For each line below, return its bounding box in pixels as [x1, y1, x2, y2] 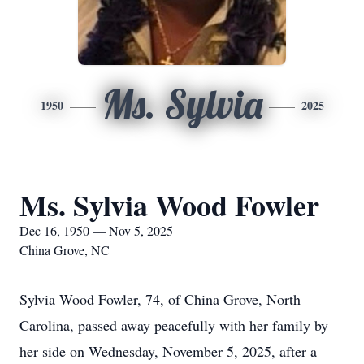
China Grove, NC [19, 241, 110, 258]
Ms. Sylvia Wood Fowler [19, 184, 319, 226]
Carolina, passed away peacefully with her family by [19, 315, 328, 335]
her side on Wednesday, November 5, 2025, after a [19, 341, 317, 361]
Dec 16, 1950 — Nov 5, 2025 [19, 222, 173, 239]
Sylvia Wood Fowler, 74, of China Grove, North [19, 289, 301, 309]
